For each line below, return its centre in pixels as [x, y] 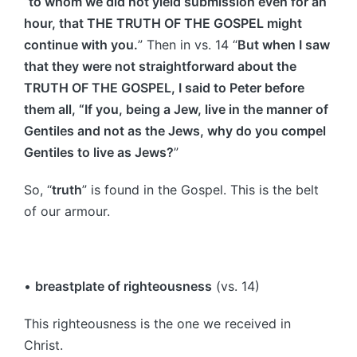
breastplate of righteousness [124, 286]
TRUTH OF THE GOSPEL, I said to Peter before [164, 87]
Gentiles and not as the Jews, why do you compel [175, 130]
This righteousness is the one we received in [157, 323]
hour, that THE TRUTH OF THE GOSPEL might [163, 23]
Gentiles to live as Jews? [99, 152]
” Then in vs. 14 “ [188, 44]
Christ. [43, 345]
